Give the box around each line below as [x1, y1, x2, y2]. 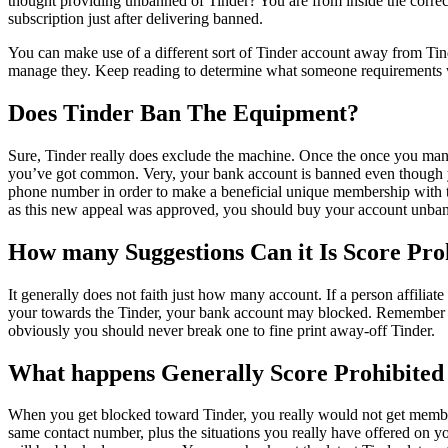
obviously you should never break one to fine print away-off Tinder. [8, 321, 435, 339]
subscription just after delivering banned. [8, 9, 263, 27]
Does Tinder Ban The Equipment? [8, 99, 359, 126]
